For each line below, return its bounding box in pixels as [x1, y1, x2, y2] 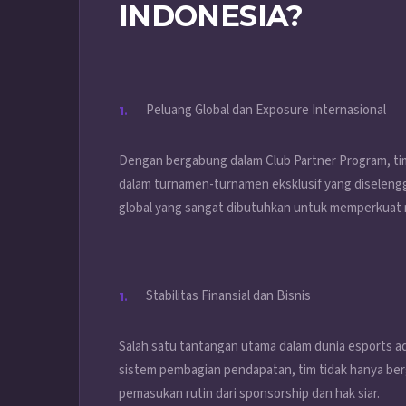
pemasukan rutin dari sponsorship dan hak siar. [119, 384, 380, 404]
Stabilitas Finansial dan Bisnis [146, 286, 311, 306]
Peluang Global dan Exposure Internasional [146, 101, 386, 121]
